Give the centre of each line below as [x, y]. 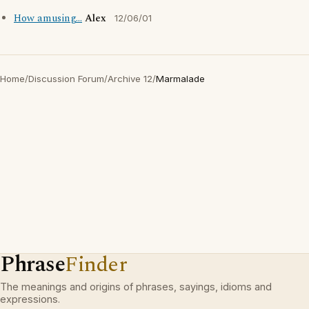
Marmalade [180, 79]
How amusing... [48, 19]
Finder [96, 265]
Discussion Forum [66, 79]
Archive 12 [130, 79]
